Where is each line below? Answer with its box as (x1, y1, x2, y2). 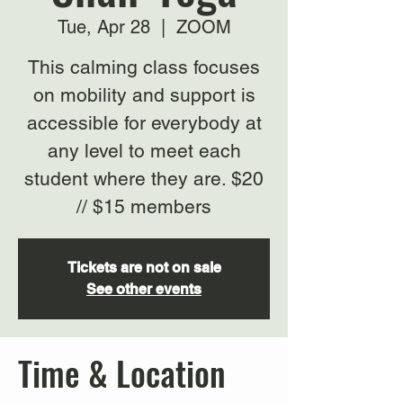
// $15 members (76, 195, 211, 218)
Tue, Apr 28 (57, 16, 150, 38)
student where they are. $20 (24, 167, 264, 190)
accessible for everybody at (26, 112, 262, 134)
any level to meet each (47, 139, 241, 162)
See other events (86, 281, 201, 298)
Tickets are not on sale (67, 259, 221, 276)
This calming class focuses (28, 56, 260, 78)
